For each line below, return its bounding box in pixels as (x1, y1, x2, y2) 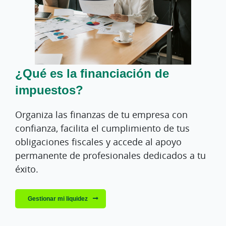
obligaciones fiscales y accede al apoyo (15, 136, 182, 148)
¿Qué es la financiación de (15, 65, 169, 81)
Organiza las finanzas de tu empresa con (15, 108, 188, 121)
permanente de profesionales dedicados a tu (15, 149, 206, 161)
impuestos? (15, 81, 83, 98)
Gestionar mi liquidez (28, 194, 88, 203)
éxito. (15, 163, 38, 175)
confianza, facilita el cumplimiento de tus (15, 122, 190, 134)
